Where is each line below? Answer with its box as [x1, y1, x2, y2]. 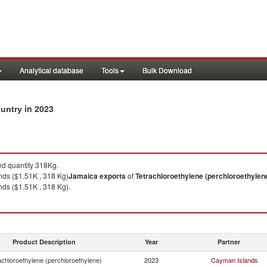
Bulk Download [142, 65, 192, 75]
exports [100, 170, 126, 181]
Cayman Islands [211, 255, 258, 265]
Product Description [13, 237, 76, 246]
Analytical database [20, 65, 83, 75]
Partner [218, 237, 240, 246]
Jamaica [69, 170, 98, 181]
